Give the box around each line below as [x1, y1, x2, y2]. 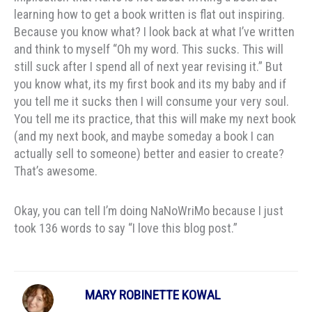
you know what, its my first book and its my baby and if [14, 77, 286, 92]
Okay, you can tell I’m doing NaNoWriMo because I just [14, 203, 283, 218]
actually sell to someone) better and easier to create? [14, 146, 284, 162]
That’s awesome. [14, 164, 97, 179]
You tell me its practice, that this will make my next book [14, 111, 296, 127]
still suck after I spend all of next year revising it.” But [14, 59, 283, 75]
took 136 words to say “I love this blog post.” [14, 220, 237, 235]
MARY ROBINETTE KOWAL [85, 287, 221, 304]
